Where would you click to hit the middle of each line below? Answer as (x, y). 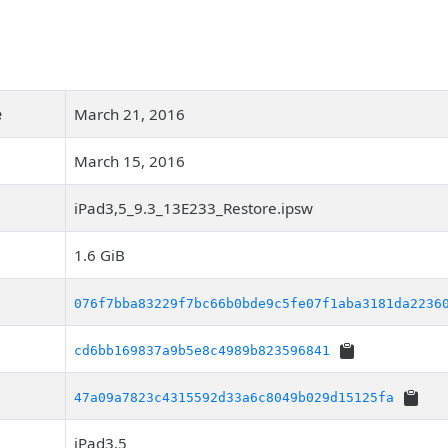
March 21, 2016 (129, 114)
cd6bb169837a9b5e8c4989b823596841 (202, 350)
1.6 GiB (99, 255)
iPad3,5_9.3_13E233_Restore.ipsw (193, 208)
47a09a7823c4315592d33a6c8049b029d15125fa (234, 397)
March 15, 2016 (129, 161)
